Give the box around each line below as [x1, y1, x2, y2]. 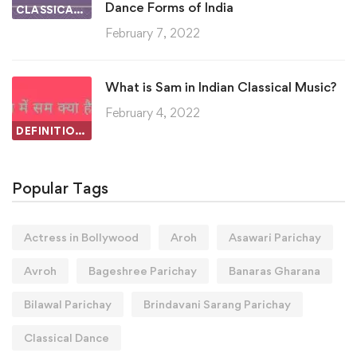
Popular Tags [12, 178, 108, 198]
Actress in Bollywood [24, 230, 139, 245]
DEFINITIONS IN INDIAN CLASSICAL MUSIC [74, 124, 84, 138]
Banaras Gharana [229, 264, 320, 278]
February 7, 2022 [105, 25, 200, 41]
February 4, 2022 [105, 105, 200, 121]
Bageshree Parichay [88, 264, 197, 278]
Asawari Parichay [229, 230, 321, 245]
